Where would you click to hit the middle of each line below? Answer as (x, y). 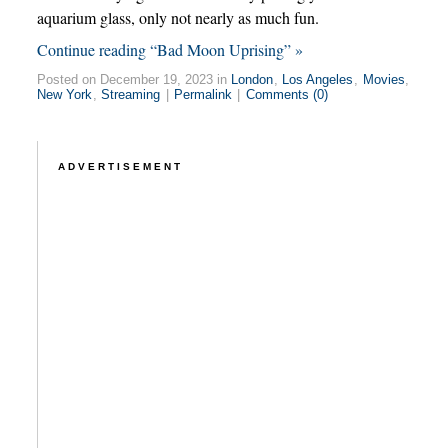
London (252, 80)
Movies (383, 80)
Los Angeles (318, 80)
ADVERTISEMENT (120, 167)
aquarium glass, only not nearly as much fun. (177, 18)
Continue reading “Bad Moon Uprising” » (169, 50)
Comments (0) (286, 95)
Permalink (202, 95)
